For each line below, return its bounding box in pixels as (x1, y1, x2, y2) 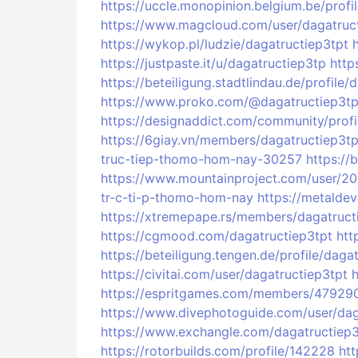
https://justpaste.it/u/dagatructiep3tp (101, 55, 326, 71)
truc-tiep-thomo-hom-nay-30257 (101, 151, 302, 167)
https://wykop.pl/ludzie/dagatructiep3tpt (101, 36, 348, 52)
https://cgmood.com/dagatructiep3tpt (101, 228, 332, 244)
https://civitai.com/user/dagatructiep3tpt (101, 266, 348, 282)
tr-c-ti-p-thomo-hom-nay (101, 189, 253, 205)
